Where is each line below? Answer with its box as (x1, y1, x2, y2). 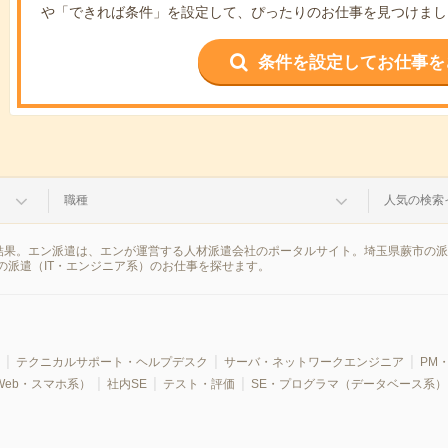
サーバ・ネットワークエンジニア (223, 355, 404, 369)
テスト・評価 (162, 377, 235, 391)
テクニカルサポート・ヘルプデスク (15, 355, 208, 369)
